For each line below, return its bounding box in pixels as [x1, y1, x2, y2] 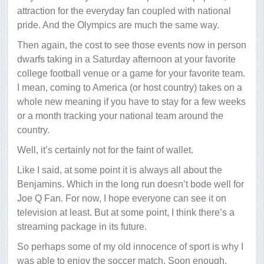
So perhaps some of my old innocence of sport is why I [17, 242, 243, 252]
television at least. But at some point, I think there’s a [17, 207, 235, 218]
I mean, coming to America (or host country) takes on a [17, 82, 242, 93]
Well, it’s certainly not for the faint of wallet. [17, 145, 193, 156]
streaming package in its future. [17, 222, 147, 232]
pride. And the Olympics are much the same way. [17, 20, 219, 31]
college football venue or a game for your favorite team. [17, 68, 245, 79]
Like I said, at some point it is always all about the [17, 165, 222, 176]
